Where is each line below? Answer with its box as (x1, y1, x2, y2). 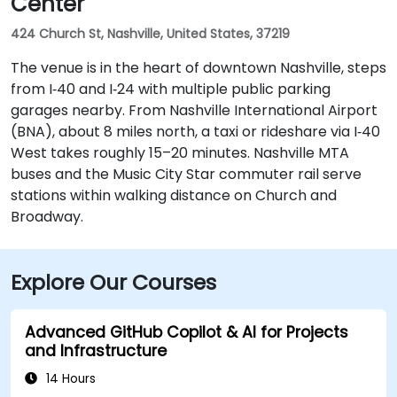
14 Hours (43, 370, 96, 387)
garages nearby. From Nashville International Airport (11, 99, 378, 121)
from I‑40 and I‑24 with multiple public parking (11, 78, 331, 99)
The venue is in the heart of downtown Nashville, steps (11, 57, 386, 78)
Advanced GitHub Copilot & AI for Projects (25, 321, 348, 343)
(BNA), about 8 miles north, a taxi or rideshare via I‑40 (11, 121, 380, 142)
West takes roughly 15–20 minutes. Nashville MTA (11, 142, 349, 163)
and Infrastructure (25, 339, 167, 362)
